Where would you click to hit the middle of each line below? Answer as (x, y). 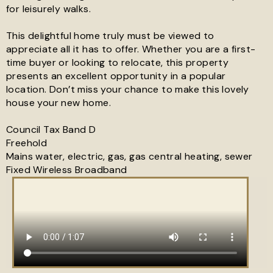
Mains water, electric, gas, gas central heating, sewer (129, 156)
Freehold (27, 143)
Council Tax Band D (51, 129)
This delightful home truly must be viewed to (110, 36)
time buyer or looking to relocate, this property (118, 62)
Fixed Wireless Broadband (67, 170)
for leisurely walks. (48, 9)
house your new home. (58, 103)
